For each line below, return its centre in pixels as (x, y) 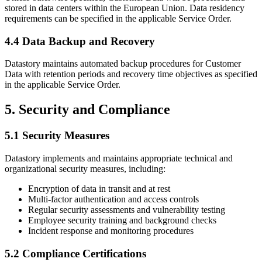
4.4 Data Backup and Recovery (80, 41)
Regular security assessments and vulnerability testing (127, 209)
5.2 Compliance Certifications (75, 253)
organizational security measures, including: (85, 168)
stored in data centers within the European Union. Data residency (125, 8)
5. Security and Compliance (87, 110)
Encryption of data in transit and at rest (99, 188)
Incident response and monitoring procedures (111, 230)
